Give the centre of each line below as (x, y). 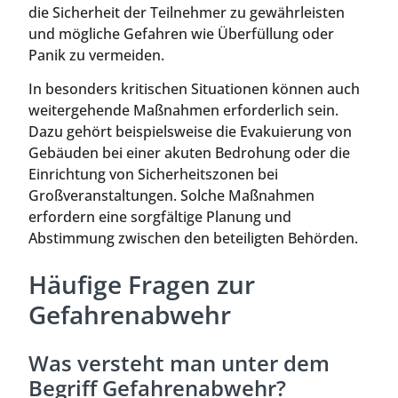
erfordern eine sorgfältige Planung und (160, 217)
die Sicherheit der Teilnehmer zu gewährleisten (187, 13)
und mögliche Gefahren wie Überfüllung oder (181, 34)
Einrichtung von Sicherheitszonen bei (153, 175)
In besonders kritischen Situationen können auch (194, 89)
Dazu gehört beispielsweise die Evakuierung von (190, 132)
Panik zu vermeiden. (96, 56)
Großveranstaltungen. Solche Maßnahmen (171, 196)
